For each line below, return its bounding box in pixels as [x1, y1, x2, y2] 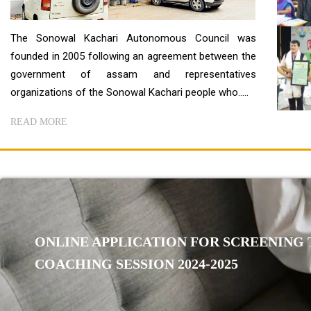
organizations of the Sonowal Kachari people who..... [10, 85, 249, 99]
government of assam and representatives [10, 67, 256, 81]
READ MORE [10, 116, 67, 127]
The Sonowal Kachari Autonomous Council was [10, 31, 256, 44]
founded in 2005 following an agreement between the [10, 49, 256, 62]
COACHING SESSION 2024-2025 [35, 255, 238, 271]
